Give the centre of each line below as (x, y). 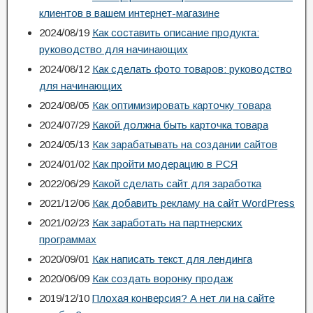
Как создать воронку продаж (162, 278)
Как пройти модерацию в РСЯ (165, 164)
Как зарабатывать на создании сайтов (185, 144)
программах (68, 239)
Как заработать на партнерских (167, 223)
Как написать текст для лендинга (172, 259)
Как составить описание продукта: (176, 32)
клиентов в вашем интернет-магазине (129, 13)
